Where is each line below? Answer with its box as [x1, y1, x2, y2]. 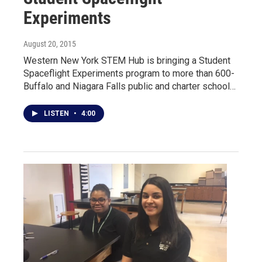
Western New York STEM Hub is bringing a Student [23, 55, 230, 66]
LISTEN [44, 109, 71, 118]
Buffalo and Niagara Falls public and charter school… [23, 81, 236, 92]
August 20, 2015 [23, 39, 76, 49]
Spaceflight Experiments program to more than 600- [23, 68, 235, 79]
